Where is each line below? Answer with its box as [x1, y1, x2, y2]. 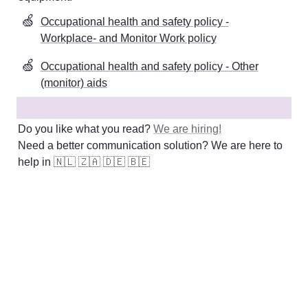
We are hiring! [153, 122, 221, 135]
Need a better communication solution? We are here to [18, 139, 283, 151]
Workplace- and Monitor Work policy [40, 32, 217, 44]
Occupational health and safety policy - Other [40, 60, 258, 72]
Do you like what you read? [18, 122, 153, 135]
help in [18, 155, 54, 168]
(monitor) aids [40, 76, 107, 89]
